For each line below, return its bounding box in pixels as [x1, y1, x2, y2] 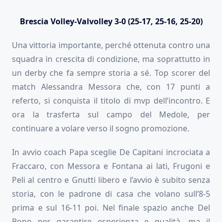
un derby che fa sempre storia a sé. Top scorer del [12, 67, 210, 79]
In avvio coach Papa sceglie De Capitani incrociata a [12, 147, 210, 158]
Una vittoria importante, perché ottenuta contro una [12, 40, 210, 51]
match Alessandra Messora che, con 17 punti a [12, 81, 210, 93]
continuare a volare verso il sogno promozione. [12, 123, 189, 134]
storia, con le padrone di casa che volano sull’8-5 [12, 188, 210, 200]
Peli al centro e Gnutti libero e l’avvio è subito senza [12, 174, 210, 186]
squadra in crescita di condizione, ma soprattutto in [12, 54, 210, 65]
